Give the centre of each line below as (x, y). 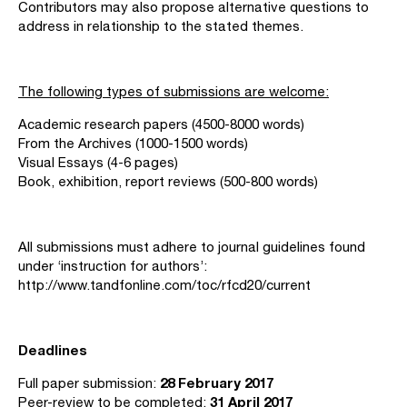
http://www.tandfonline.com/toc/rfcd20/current (164, 285)
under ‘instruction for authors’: (113, 266)
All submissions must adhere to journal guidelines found (192, 247)
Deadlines (53, 350)
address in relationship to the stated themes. (161, 26)
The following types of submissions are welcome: (174, 91)
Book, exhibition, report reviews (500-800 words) (168, 181)
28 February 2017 (217, 382)
